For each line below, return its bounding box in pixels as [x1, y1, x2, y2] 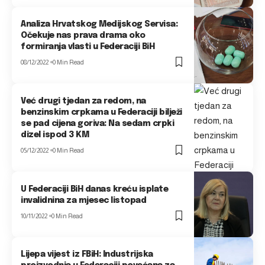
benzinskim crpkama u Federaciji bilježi [21, 108, 182, 117]
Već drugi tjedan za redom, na [21, 96, 146, 105]
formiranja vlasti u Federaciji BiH [21, 43, 155, 51]
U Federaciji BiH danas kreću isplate [21, 185, 169, 193]
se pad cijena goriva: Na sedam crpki [21, 119, 174, 128]
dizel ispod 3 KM [21, 130, 89, 139]
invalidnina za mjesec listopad [21, 196, 147, 205]
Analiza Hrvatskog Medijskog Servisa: [21, 20, 178, 29]
